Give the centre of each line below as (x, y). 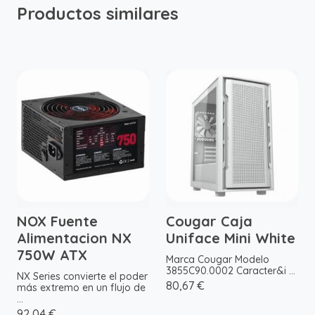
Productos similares (98, 14)
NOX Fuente (57, 221)
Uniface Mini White (231, 238)
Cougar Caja (209, 221)
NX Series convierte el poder (82, 277)
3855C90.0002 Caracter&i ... (231, 271)
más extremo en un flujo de (81, 288)
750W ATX (52, 255)
